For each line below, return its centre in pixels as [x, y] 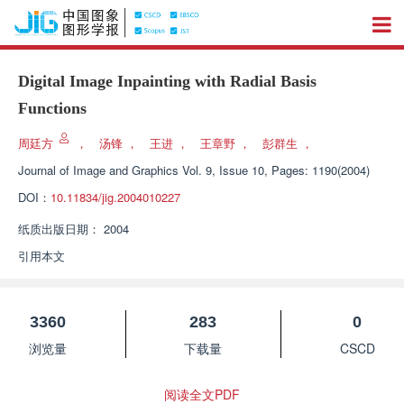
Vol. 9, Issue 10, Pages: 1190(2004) [276, 170]
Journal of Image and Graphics [98, 170]
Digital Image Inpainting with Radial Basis [167, 81]
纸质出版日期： [59, 229]
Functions [52, 108]
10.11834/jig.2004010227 [115, 197]
